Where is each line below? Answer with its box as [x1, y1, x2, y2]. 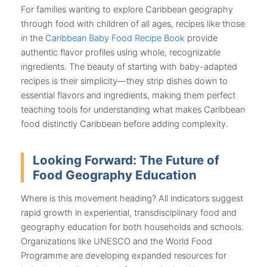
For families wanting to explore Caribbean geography [21, 4, 233, 15]
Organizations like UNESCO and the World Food [21, 235, 212, 247]
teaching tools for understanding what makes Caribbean [21, 104, 245, 115]
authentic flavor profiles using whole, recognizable [21, 46, 221, 58]
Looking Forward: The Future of [33, 152, 219, 167]
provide [185, 32, 218, 44]
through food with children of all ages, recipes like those [21, 18, 245, 29]
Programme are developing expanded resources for [21, 250, 226, 261]
